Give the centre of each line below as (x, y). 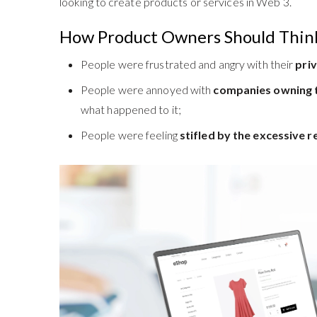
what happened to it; (131, 109)
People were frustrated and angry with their (188, 64)
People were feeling (130, 134)
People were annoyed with (147, 89)
